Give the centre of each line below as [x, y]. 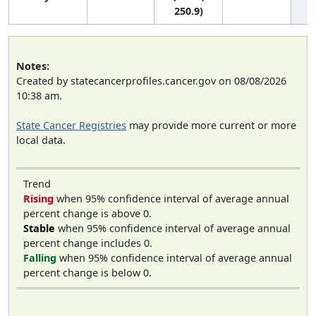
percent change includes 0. [88, 243]
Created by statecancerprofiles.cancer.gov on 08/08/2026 [151, 80]
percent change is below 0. [87, 272]
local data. [41, 140]
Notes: [33, 66]
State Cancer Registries [71, 125]
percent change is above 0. [87, 213]
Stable [39, 228]
